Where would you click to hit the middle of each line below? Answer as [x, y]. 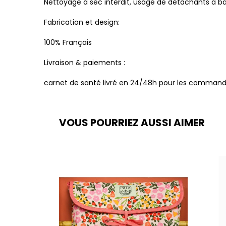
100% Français [68, 42]
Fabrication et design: [83, 22]
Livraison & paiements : [86, 62]
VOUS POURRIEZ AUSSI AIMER [132, 122]
